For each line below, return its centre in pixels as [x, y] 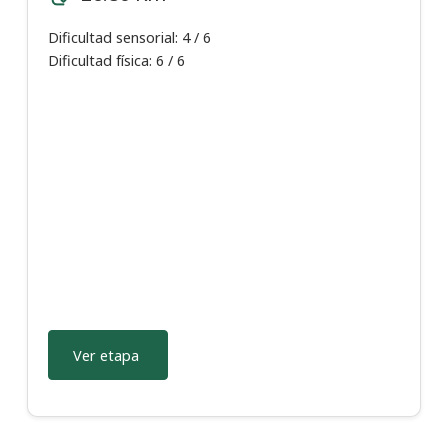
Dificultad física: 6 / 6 [116, 61]
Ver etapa [106, 355]
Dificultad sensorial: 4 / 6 [129, 38]
